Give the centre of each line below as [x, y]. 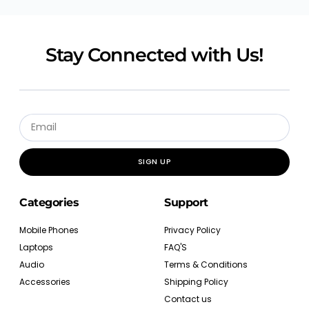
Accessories [45, 281]
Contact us [188, 299]
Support [186, 202]
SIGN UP [154, 162]
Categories [49, 202]
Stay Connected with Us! [154, 54]
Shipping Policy [196, 281]
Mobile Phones [49, 230]
